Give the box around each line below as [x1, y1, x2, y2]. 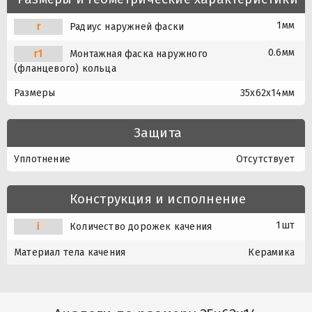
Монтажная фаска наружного [70, 47, 208, 60]
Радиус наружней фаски [70, 20, 185, 33]
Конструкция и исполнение [69, 190, 247, 207]
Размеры [14, 86, 56, 99]
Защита [133, 124, 182, 141]
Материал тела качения [14, 246, 126, 258]
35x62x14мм [240, 86, 295, 99]
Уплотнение [14, 153, 70, 165]
